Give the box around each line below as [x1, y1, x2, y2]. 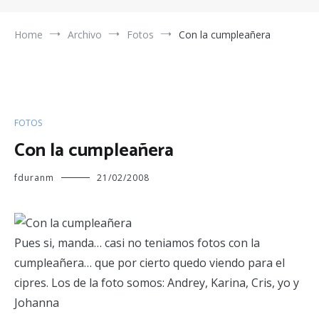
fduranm [14, 172, 54, 184]
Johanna [14, 295, 59, 310]
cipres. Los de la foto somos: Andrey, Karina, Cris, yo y [14, 275, 299, 291]
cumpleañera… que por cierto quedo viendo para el [14, 255, 285, 271]
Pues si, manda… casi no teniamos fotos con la [14, 235, 260, 251]
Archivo [68, 28, 102, 41]
